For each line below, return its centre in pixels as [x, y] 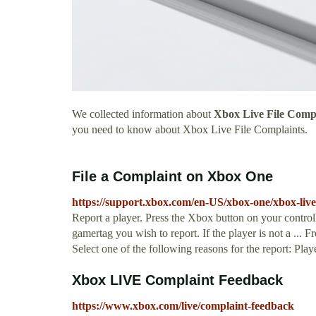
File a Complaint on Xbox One [172, 177]
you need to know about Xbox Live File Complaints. [190, 130]
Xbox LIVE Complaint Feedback [177, 280]
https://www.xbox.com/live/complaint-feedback [183, 306]
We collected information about [143, 114]
